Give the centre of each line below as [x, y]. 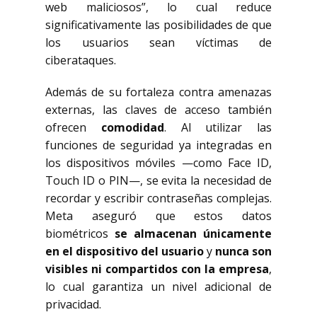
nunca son [243, 251]
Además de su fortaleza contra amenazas [158, 92]
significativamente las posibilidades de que [158, 25]
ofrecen [73, 127]
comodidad [132, 127]
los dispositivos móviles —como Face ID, [158, 163]
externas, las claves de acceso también [158, 110]
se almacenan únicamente [193, 234]
